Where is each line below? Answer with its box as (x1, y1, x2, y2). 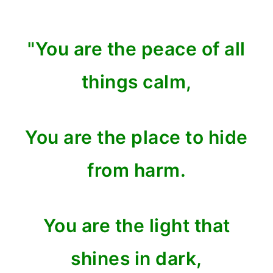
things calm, (81, 71, 192, 93)
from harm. (87, 159, 186, 181)
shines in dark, (71, 247, 202, 269)
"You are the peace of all (27, 38, 246, 60)
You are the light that (43, 214, 230, 236)
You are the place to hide (25, 126, 248, 148)
